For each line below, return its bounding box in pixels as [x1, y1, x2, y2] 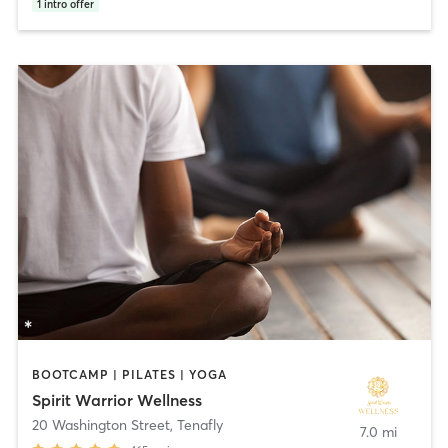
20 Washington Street [31, 416, 170, 435]
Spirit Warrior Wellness [31, 390, 202, 411]
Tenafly [176, 416, 223, 435]
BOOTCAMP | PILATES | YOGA [31, 366, 227, 382]
